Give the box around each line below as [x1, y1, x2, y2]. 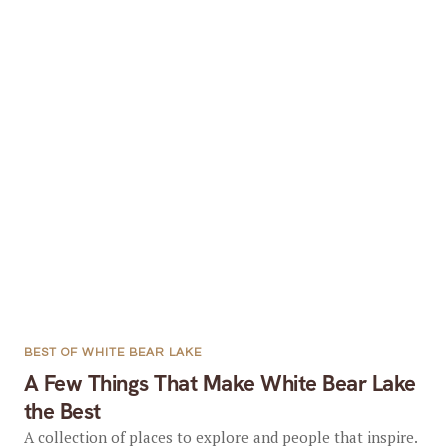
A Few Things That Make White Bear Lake [23, 369, 416, 398]
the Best [23, 397, 101, 426]
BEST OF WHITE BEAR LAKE [23, 346, 202, 359]
